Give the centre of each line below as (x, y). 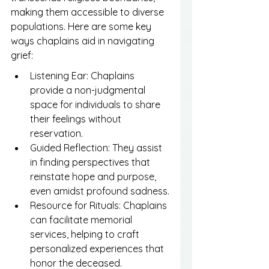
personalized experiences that (98, 249)
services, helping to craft (86, 234)
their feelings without (77, 119)
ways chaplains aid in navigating (84, 41)
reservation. (56, 134)
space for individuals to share (96, 105)
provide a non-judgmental (89, 90)
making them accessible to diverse (89, 12)
